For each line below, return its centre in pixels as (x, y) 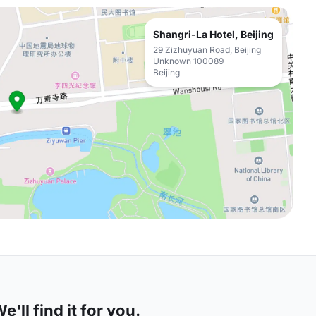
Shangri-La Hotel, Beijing (213, 34)
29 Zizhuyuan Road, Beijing (207, 50)
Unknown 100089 (188, 61)
